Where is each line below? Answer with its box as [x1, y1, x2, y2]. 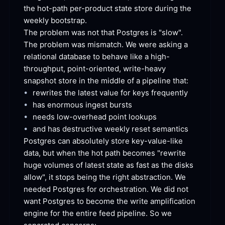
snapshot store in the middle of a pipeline [24, 75, 171, 85]
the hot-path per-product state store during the [24, 3, 191, 13]
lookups [127, 111, 157, 122]
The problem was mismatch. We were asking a [24, 39, 188, 49]
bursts [107, 99, 132, 109]
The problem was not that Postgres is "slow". [24, 27, 183, 37]
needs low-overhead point [33, 111, 127, 122]
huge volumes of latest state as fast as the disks [24, 160, 193, 170]
